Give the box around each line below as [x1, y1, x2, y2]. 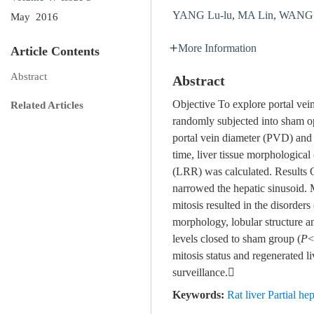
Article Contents [11, 43, 100, 59]
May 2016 [11, 11, 58, 23]
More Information [178, 42, 257, 55]
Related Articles [11, 99, 83, 111]
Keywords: [172, 289, 224, 302]
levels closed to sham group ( [172, 233, 301, 246]
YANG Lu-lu [172, 9, 232, 22]
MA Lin [238, 9, 273, 22]
